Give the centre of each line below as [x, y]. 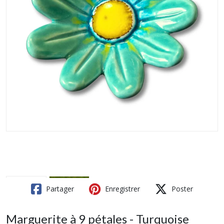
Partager [59, 188]
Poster [181, 188]
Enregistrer [121, 188]
